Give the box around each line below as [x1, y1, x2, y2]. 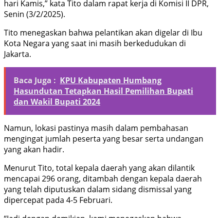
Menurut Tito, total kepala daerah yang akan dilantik [4, 163, 195, 174]
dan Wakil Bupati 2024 [14, 96, 100, 108]
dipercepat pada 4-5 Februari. [4, 195, 112, 206]
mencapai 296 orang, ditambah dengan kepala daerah [4, 173, 202, 184]
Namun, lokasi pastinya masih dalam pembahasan [4, 123, 188, 134]
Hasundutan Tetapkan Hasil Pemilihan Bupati [14, 86, 193, 97]
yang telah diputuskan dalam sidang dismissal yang [4, 184, 192, 195]
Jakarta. [4, 49, 31, 60]
